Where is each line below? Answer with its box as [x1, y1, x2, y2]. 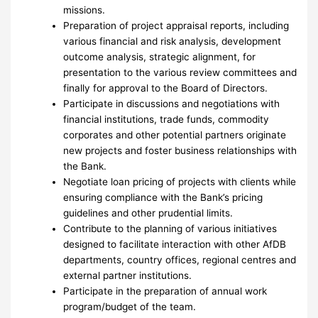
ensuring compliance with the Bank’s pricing [63, 191, 263, 203]
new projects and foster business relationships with [63, 144, 297, 156]
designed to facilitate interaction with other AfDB [63, 238, 287, 250]
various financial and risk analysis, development [63, 35, 282, 47]
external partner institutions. [63, 269, 195, 281]
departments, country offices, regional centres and [63, 253, 297, 265]
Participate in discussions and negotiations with [63, 97, 280, 109]
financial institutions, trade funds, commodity [63, 113, 270, 125]
